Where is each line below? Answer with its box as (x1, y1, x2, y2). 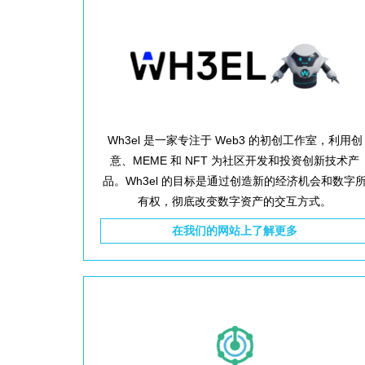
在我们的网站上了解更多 (172, 223, 298, 237)
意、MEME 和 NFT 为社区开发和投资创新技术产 (110, 153, 360, 167)
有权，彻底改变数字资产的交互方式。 (138, 194, 332, 208)
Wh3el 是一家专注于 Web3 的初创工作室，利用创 (107, 133, 363, 147)
